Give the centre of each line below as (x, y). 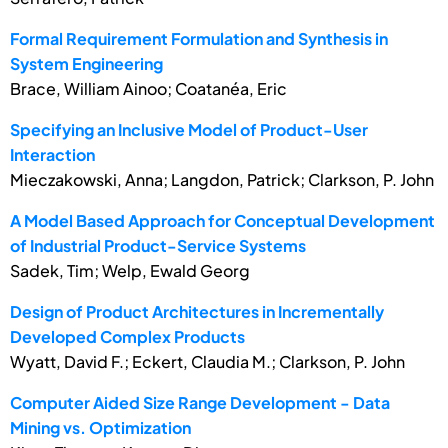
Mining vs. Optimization (100, 427)
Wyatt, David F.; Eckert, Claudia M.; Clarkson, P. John (207, 361)
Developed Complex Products (127, 336)
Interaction (52, 154)
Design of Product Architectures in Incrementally (197, 311)
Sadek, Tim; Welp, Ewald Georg (130, 270)
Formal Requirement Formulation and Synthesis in (199, 38)
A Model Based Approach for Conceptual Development (222, 220)
